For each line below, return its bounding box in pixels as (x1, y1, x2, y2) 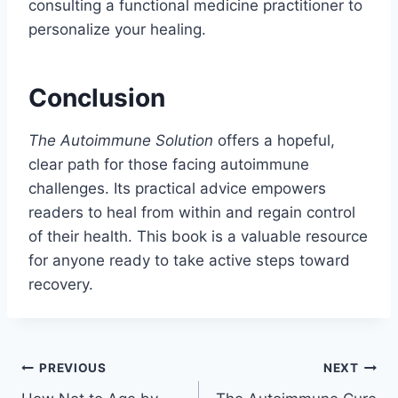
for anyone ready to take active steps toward (28, 251, 350, 269)
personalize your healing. (28, 20, 206, 38)
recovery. (28, 275, 93, 293)
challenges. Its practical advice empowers (28, 179, 326, 197)
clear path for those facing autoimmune (28, 155, 309, 173)
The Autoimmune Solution (28, 131, 213, 149)
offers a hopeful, (213, 131, 335, 149)
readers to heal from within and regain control (28, 203, 355, 221)
